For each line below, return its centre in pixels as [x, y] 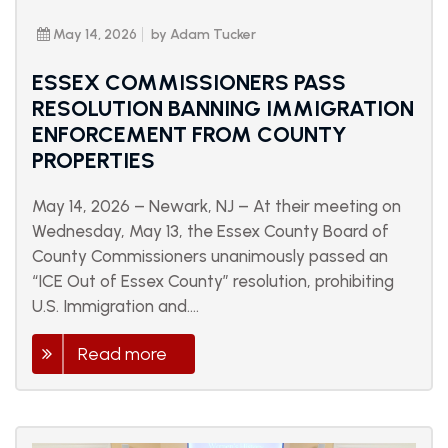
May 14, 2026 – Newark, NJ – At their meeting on [216, 206]
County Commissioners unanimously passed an [210, 256]
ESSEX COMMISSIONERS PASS [189, 83]
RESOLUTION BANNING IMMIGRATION [223, 109]
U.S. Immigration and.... [115, 306]
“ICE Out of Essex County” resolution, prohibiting [213, 281]
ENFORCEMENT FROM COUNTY [189, 135]
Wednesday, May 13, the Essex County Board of [210, 231]
